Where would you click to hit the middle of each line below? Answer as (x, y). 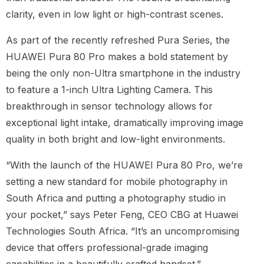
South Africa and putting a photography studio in (116, 198)
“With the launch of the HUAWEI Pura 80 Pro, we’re (124, 165)
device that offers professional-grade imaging (107, 248)
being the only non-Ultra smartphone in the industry (123, 73)
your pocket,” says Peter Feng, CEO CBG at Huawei (122, 215)
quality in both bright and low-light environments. (115, 139)
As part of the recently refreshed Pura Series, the (118, 40)
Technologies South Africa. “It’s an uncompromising (123, 231)
